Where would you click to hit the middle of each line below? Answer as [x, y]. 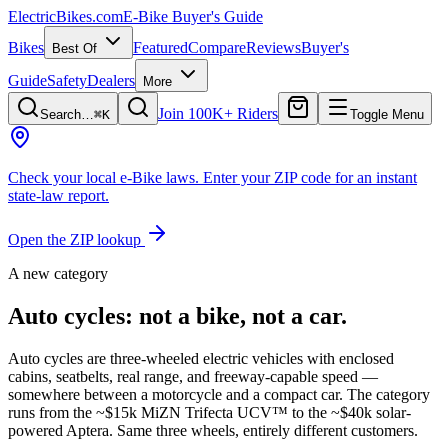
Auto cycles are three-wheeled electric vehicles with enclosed [201, 358]
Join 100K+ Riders [218, 113]
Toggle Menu [387, 114]
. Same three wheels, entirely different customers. [263, 430]
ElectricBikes [50, 16]
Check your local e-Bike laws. [103, 177]
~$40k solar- [371, 412]
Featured [160, 47]
